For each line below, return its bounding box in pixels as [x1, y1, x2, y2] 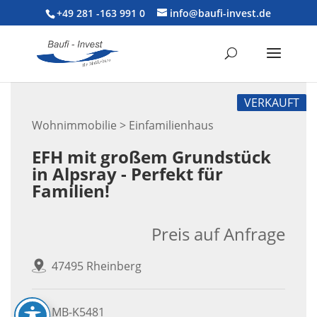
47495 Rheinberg [52, 258, 142, 274]
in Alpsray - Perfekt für [32, 162, 223, 185]
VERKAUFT [244, 94, 299, 110]
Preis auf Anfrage [151, 222, 285, 246]
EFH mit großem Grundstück [32, 145, 271, 168]
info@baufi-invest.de [170, 6, 272, 20]
